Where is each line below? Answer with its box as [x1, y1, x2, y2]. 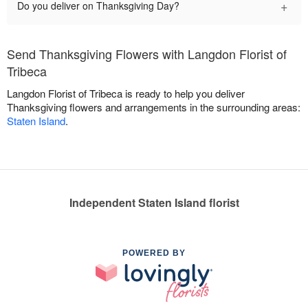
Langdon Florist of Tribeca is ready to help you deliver [7, 86, 245, 101]
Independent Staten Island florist [69, 195, 239, 211]
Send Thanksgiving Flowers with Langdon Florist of [7, 45, 287, 63]
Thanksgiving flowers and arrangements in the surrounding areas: [7, 100, 300, 115]
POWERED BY [122, 248, 186, 258]
